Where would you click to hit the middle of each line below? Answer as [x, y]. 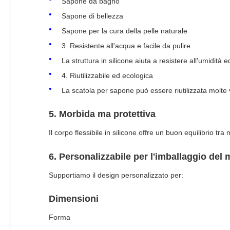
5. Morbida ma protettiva [102, 114]
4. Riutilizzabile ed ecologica [107, 75]
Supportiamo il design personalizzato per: [116, 175]
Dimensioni [74, 199]
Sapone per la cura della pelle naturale [124, 31]
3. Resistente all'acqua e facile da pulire [126, 45]
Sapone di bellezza [92, 16]
